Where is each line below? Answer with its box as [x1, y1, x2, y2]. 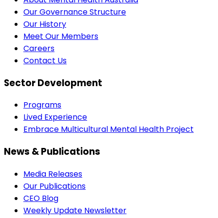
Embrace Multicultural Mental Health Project [23, 124, 194, 135]
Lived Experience [23, 111, 87, 123]
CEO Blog [23, 192, 58, 204]
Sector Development [4, 76, 102, 90]
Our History [23, 18, 66, 30]
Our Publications [23, 180, 86, 192]
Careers [23, 42, 54, 54]
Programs [23, 99, 61, 111]
